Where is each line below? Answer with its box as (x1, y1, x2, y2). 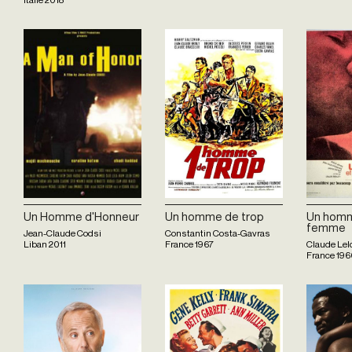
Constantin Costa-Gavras (165, 226, 270, 239)
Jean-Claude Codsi (24, 226, 101, 239)
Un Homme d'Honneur (24, 209, 139, 224)
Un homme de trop (165, 209, 264, 224)
